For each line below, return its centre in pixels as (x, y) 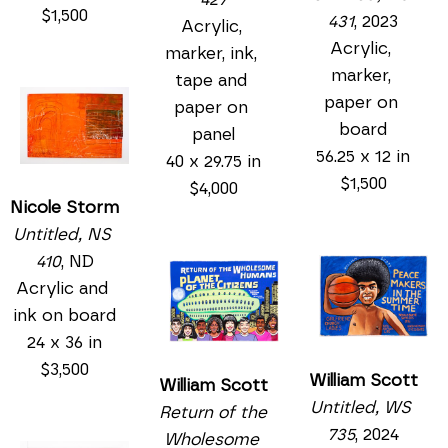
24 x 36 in (65, 342)
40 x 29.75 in (214, 162)
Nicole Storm (65, 207)
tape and (211, 81)
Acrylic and (62, 288)
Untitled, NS (62, 234)
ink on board (65, 315)
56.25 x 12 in (363, 157)
